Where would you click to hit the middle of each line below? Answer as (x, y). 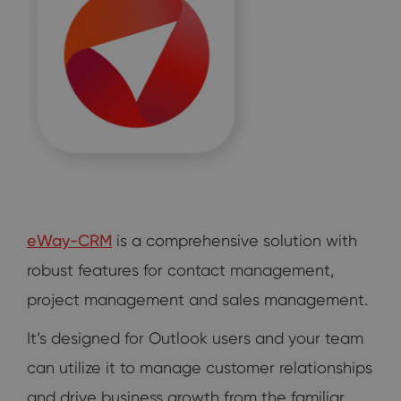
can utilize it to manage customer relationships (200, 367)
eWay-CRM (69, 240)
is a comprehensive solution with (235, 240)
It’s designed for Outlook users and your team (195, 337)
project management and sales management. (197, 299)
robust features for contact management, (180, 269)
